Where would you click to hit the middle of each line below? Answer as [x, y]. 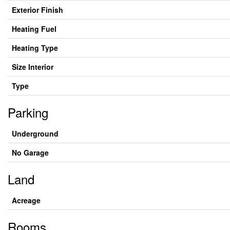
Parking [28, 112]
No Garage [30, 152]
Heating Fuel [34, 29]
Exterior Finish [37, 10]
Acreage [26, 200]
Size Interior [33, 67]
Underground [35, 133]
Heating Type [35, 48]
